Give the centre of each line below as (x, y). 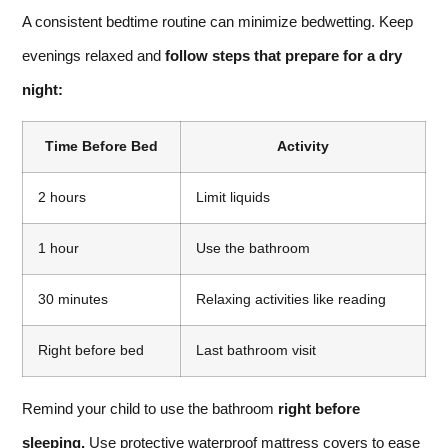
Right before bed (91, 350)
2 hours (62, 197)
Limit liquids (233, 197)
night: (42, 89)
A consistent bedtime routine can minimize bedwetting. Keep (217, 21)
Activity (303, 146)
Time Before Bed (101, 146)
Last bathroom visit (256, 350)
